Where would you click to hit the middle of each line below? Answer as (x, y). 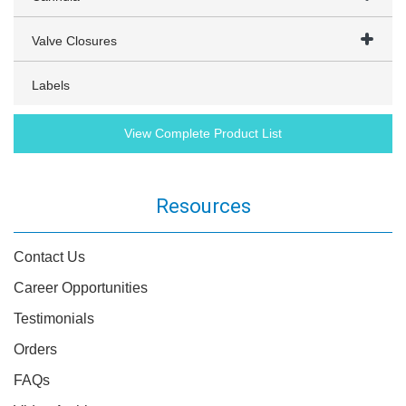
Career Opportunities (81, 288)
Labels (51, 85)
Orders (35, 349)
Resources (203, 206)
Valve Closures (74, 41)
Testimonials (54, 319)
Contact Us (49, 257)
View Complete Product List (203, 133)
